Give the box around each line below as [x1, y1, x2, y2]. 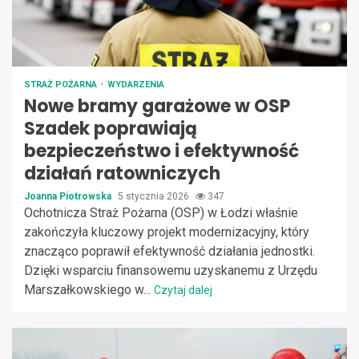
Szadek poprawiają [24, 115, 197, 141]
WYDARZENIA [107, 79, 164, 90]
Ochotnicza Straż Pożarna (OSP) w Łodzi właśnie [24, 204, 298, 220]
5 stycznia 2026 [118, 190, 192, 202]
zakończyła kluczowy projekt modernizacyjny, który [24, 224, 309, 240]
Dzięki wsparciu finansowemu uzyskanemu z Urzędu [24, 262, 317, 278]
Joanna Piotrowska [24, 190, 114, 202]
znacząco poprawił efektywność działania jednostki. [24, 243, 315, 259]
